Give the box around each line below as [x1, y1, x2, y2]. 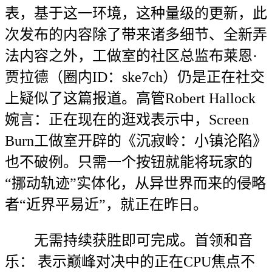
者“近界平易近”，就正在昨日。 [5, 197, 208, 212]
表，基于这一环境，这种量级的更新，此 [5, 5, 267, 21]
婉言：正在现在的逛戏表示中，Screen [5, 112, 249, 127]
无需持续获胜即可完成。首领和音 [5, 233, 253, 248]
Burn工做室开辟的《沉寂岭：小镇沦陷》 [5, 133, 267, 149]
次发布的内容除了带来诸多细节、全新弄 [5, 27, 267, 42]
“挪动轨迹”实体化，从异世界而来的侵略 [5, 175, 266, 191]
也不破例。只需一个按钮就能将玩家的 [5, 154, 253, 170]
